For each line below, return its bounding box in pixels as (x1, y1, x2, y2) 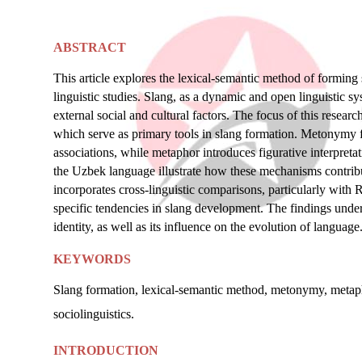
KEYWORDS (53, 251, 131, 266)
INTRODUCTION (53, 343, 158, 357)
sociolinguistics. (53, 306, 134, 321)
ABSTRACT (53, 40, 126, 54)
